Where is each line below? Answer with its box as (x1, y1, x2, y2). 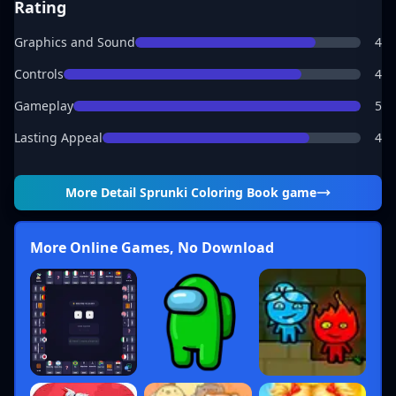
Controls (14, 65, 64, 82)
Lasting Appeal (14, 129, 103, 146)
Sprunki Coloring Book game (140, 184, 316, 201)
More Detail (65, 184, 140, 201)
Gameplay (14, 97, 73, 114)
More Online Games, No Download (30, 238, 274, 257)
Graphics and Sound (14, 34, 135, 50)
